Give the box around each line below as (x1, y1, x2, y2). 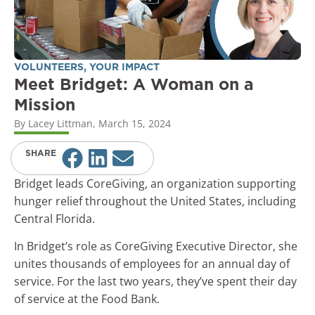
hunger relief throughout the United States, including (14, 193, 296, 209)
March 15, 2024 (98, 116, 171, 130)
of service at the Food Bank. (14, 290, 160, 307)
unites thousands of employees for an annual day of (14, 255, 290, 271)
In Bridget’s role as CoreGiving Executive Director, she (14, 238, 297, 254)
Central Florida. (14, 210, 95, 226)
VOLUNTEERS (14, 62, 84, 72)
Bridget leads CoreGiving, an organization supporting (14, 175, 296, 191)
